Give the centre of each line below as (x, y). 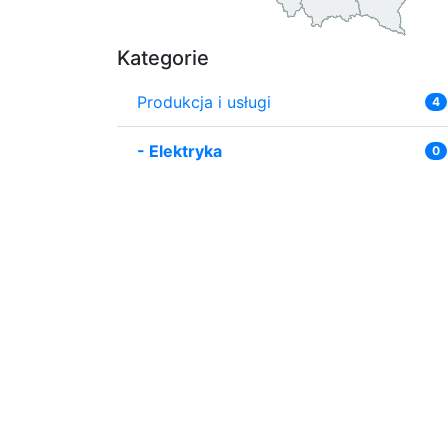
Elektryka (185, 150)
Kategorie (163, 57)
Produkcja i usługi (204, 101)
